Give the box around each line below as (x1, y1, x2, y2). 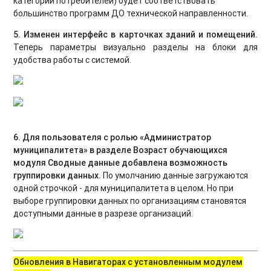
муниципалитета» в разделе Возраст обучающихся (13, 144, 228, 155)
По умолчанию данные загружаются (101, 169, 249, 181)
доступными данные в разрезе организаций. (13, 207, 194, 219)
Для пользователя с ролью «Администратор (22, 131, 212, 143)
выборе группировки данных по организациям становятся (13, 195, 247, 206)
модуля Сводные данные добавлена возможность (13, 157, 228, 168)
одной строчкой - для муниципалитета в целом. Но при (13, 182, 234, 194)
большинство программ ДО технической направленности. (13, 7, 249, 19)
